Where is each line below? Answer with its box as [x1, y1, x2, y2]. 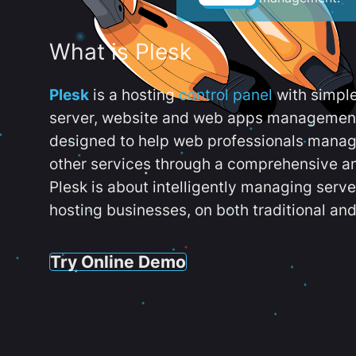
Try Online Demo [50, 250, 186, 272]
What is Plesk [49, 38, 192, 66]
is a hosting [89, 86, 179, 104]
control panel [179, 86, 273, 104]
